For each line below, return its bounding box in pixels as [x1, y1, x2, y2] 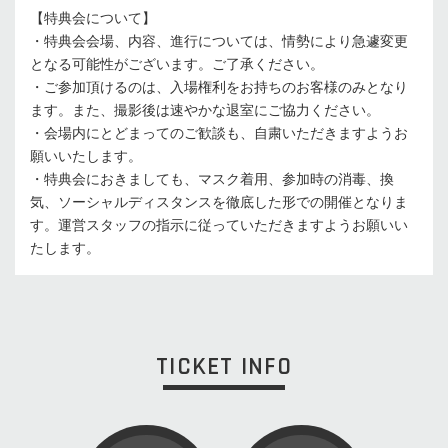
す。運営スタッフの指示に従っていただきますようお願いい [30, 216, 408, 233]
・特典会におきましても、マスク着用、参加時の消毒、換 [30, 170, 394, 187]
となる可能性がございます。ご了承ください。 [30, 55, 324, 72]
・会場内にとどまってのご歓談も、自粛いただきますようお [30, 124, 408, 141]
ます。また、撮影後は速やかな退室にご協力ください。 [30, 101, 380, 118]
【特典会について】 [30, 9, 156, 26]
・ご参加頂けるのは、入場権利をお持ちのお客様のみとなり [30, 78, 408, 95]
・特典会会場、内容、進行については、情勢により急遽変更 [30, 32, 408, 49]
